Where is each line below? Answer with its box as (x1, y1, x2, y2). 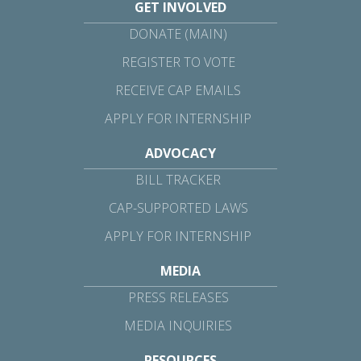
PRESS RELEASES (127, 288, 229, 306)
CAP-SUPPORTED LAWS (108, 198, 248, 217)
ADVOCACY (144, 143, 216, 162)
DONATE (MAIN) (129, 24, 228, 43)
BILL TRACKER (135, 170, 222, 189)
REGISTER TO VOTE (121, 52, 235, 71)
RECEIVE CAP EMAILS (115, 81, 242, 99)
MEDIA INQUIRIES (124, 316, 233, 334)
